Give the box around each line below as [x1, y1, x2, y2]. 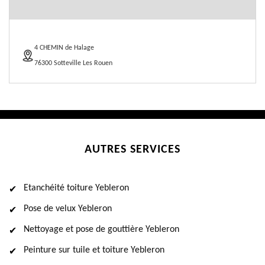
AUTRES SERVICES [85, 144, 180, 156]
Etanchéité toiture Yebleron [24, 183, 129, 193]
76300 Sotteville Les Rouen [34, 60, 112, 67]
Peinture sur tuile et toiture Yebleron [24, 245, 164, 255]
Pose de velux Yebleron [24, 204, 112, 214]
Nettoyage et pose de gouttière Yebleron [24, 225, 179, 234]
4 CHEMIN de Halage [34, 44, 94, 51]
